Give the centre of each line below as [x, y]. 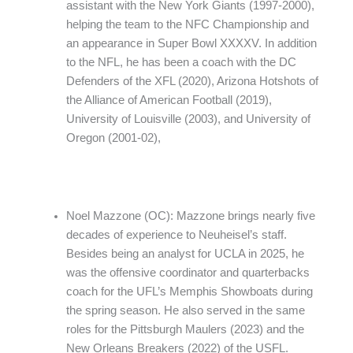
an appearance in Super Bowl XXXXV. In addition [191, 43]
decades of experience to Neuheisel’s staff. [176, 234]
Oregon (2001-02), [113, 137]
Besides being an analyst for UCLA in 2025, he [185, 253]
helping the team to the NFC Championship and [187, 24]
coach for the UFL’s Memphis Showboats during [189, 291]
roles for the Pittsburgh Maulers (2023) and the [185, 329]
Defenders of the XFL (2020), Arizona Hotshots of [192, 81]
